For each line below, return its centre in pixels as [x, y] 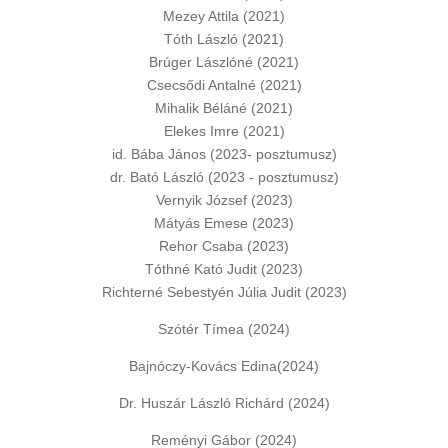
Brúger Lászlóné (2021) [224, 62]
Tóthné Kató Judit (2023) [224, 269]
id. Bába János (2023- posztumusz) [224, 154]
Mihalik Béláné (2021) [224, 108]
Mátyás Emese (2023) [224, 223]
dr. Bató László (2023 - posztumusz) [224, 177]
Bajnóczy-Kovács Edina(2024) [224, 366]
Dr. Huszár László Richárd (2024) [224, 403]
